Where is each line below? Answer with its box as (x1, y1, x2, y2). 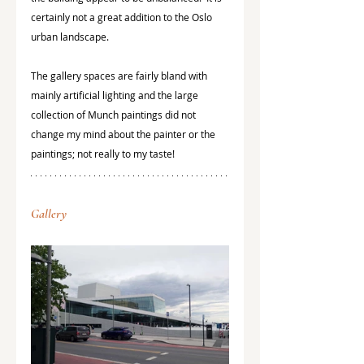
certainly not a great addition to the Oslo (31, 11, 214, 24)
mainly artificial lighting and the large (31, 89, 201, 102)
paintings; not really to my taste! (31, 147, 177, 161)
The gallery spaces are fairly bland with (31, 69, 210, 83)
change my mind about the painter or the (31, 128, 218, 141)
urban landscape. (31, 30, 109, 44)
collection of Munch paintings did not (31, 108, 198, 122)
